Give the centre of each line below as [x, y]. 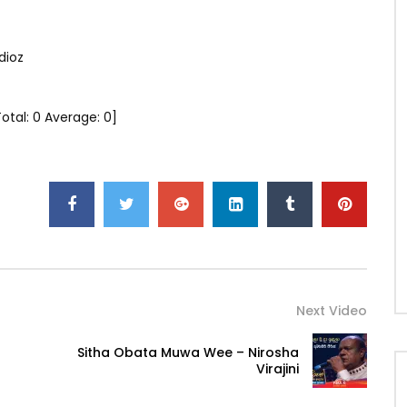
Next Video [332, 311]
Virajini [278, 369]
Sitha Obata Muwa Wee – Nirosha [188, 353]
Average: [72, 118]
